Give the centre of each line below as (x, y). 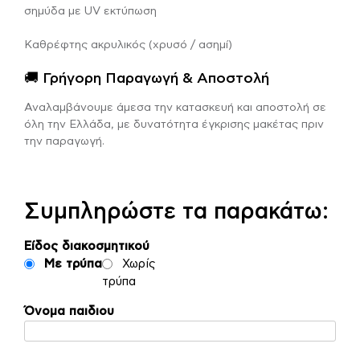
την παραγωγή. (64, 141)
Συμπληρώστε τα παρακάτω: (176, 212)
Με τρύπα (73, 264)
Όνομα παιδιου (69, 311)
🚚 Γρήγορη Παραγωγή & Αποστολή (147, 78)
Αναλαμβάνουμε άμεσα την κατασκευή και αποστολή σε (175, 107)
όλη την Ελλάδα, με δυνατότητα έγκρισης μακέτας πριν (174, 124)
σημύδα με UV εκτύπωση (90, 11)
